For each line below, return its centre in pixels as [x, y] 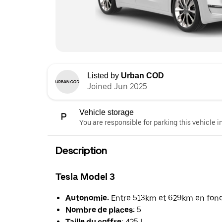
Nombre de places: [100, 210]
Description [81, 151]
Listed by [104, 76]
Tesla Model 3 [85, 177]
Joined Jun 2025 [117, 87]
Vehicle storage [107, 112]
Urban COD [142, 76]
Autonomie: [87, 198]
